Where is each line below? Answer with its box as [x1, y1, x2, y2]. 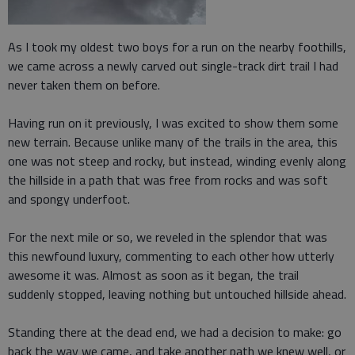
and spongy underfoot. [8, 189, 130, 208]
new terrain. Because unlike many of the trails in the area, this [8, 132, 338, 151]
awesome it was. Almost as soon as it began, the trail [8, 265, 299, 284]
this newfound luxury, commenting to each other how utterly [8, 246, 334, 265]
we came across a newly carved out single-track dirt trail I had [8, 55, 338, 75]
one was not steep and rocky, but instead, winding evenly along [8, 151, 346, 170]
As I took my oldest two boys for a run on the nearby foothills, [8, 36, 346, 56]
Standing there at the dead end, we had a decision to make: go [8, 322, 342, 342]
